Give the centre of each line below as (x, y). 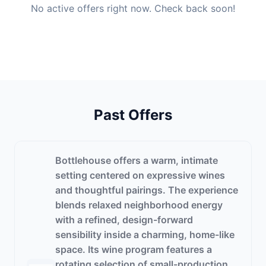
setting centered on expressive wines (140, 175)
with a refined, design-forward (124, 220)
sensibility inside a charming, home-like (145, 235)
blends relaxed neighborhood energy (139, 205)
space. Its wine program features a (134, 249)
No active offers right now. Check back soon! (133, 8)
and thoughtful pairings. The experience (147, 190)
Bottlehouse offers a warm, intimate (137, 160)
